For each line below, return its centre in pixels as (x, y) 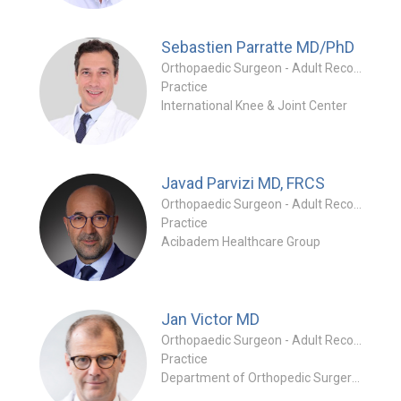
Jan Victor (199, 319)
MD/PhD (325, 47)
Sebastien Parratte (229, 47)
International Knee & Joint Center (254, 106)
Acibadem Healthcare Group (241, 242)
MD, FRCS (291, 183)
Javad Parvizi (209, 183)
